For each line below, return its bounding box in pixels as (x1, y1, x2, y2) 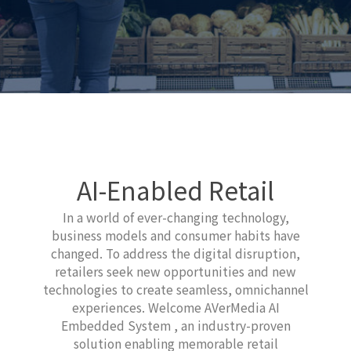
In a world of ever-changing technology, (62, 208, 289, 226)
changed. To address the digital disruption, (51, 244, 300, 262)
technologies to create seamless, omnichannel (42, 280, 309, 299)
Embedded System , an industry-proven (60, 317, 291, 335)
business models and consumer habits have (51, 226, 300, 244)
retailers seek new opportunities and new (55, 262, 296, 280)
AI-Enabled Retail (77, 172, 274, 208)
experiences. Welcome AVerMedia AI (71, 299, 280, 317)
